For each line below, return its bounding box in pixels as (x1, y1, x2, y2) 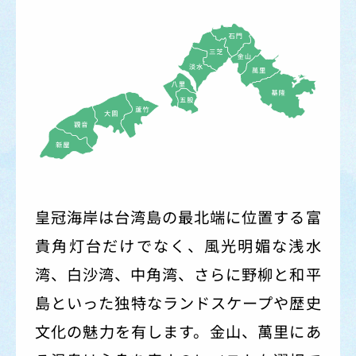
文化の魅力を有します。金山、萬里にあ (35, 320, 321, 342)
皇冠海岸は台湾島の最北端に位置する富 (35, 206, 321, 228)
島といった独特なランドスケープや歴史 (35, 292, 321, 314)
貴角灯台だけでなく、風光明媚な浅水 (35, 234, 321, 257)
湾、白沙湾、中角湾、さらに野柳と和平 (35, 263, 321, 285)
